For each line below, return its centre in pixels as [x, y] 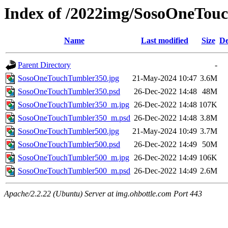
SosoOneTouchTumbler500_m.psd [74, 171]
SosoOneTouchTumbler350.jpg [68, 78]
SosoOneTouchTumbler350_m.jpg [74, 105]
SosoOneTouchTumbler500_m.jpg [74, 158]
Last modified [165, 41]
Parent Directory [44, 65]
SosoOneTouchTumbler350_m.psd [74, 118]
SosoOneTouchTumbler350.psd [69, 92]
